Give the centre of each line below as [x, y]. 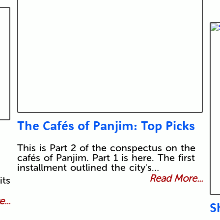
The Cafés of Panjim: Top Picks [106, 126]
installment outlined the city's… [88, 168]
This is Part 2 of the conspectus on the [106, 148]
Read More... [176, 179]
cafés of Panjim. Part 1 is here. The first [106, 158]
